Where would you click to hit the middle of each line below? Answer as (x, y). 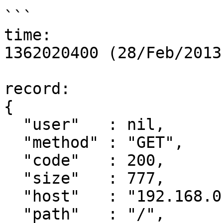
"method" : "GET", (13, 142)
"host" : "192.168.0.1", (13, 196)
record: (37, 89)
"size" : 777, (13, 178)
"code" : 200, (13, 160)
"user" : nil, (13, 124)
